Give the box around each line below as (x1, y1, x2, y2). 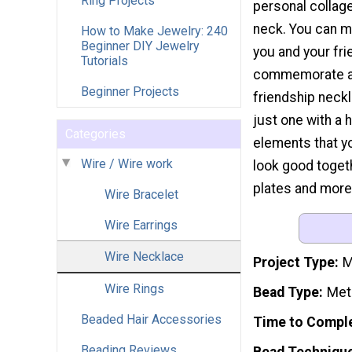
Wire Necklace (104, 248, 184, 264)
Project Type (253, 255, 335, 271)
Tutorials (81, 53, 128, 68)
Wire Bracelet (104, 186, 178, 202)
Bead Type (253, 284, 319, 300)
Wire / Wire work (81, 156, 173, 171)
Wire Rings (104, 280, 164, 296)
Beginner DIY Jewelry (81, 38, 200, 53)
